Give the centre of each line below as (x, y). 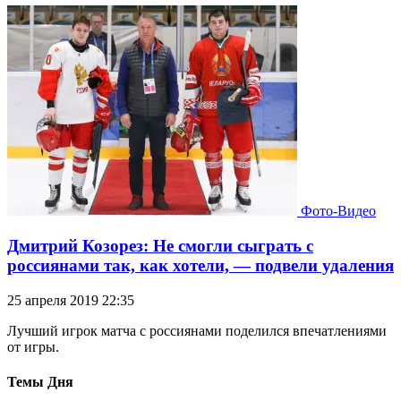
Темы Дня (40, 382)
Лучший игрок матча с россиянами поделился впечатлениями (197, 330)
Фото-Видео (338, 211)
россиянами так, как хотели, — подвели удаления (200, 266)
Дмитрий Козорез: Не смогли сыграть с (160, 246)
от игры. (33, 346)
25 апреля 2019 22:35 (71, 300)
